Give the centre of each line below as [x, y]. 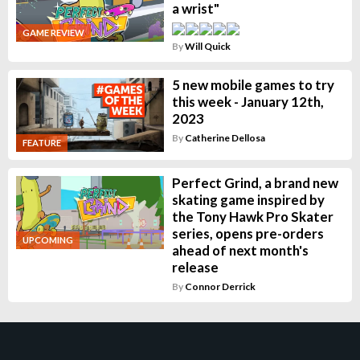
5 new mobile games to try [253, 84]
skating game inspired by [248, 199]
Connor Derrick [220, 286]
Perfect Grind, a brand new [255, 182]
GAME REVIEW [53, 32]
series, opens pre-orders [247, 233]
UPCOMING [48, 240]
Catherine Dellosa [225, 137]
